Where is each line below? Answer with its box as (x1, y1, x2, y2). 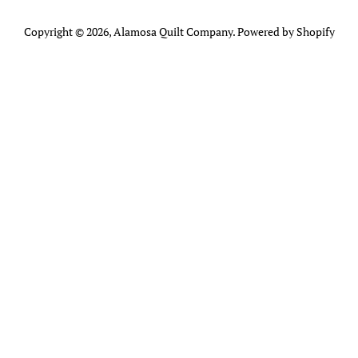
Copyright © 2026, (23, 24, 113, 39)
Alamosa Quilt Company (113, 24, 233, 39)
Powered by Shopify (237, 24, 335, 39)
